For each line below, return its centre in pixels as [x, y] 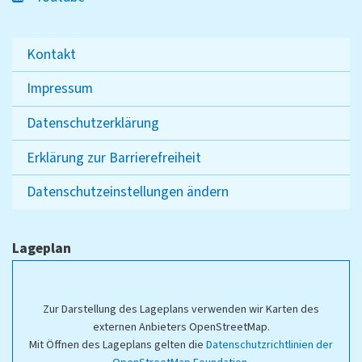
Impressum [59, 89]
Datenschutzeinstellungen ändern [127, 192]
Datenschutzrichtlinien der [269, 345]
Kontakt [51, 54]
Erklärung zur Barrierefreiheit [114, 158]
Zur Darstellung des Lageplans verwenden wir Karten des [181, 310]
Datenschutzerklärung [93, 124]
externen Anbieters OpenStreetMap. [181, 328]
